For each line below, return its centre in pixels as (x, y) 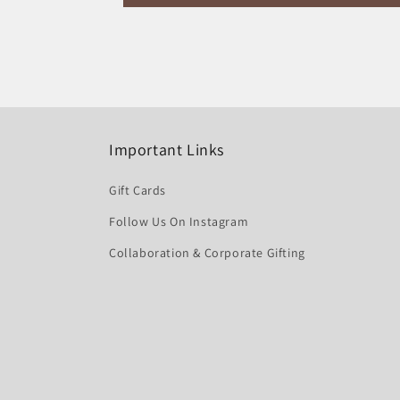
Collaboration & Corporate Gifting (207, 253)
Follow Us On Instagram (179, 221)
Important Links (167, 150)
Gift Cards (137, 190)
